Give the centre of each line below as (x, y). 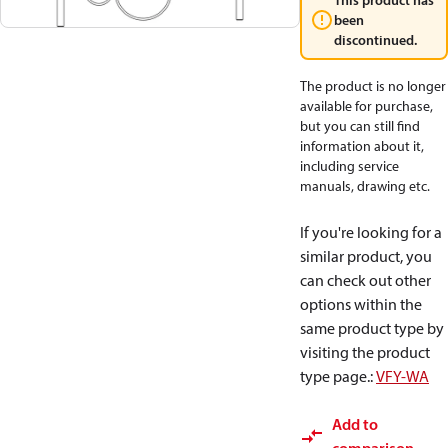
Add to (355, 424)
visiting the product (365, 352)
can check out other (365, 280)
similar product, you (366, 256)
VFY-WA (402, 376)
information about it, (362, 146)
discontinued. (375, 40)
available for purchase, (366, 106)
